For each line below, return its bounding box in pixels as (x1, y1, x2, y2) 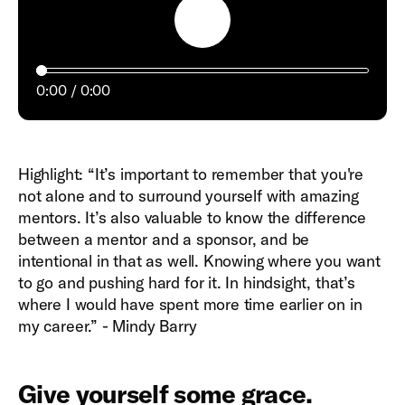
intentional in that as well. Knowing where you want (18, 250, 381, 271)
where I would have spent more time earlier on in (18, 294, 363, 315)
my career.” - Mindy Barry (18, 316, 197, 336)
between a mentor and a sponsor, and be (18, 229, 310, 250)
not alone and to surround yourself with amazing (18, 185, 359, 206)
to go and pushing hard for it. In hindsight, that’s (18, 272, 355, 293)
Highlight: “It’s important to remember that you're (18, 164, 364, 184)
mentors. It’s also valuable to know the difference (18, 207, 367, 228)
